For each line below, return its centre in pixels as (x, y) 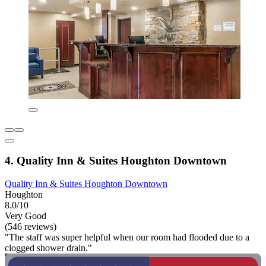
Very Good (26, 216)
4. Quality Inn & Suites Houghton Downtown (116, 161)
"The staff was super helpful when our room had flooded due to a (127, 237)
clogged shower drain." (48, 248)
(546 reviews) (31, 226)
